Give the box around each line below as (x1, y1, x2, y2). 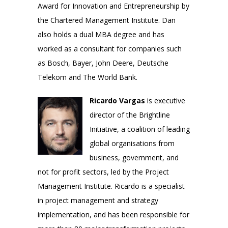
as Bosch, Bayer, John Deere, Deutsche (38, 58, 168, 68)
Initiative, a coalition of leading (90, 124, 190, 134)
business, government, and (90, 152, 179, 162)
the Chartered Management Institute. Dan (38, 15, 176, 25)
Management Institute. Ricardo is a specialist (38, 181, 185, 191)
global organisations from (90, 138, 175, 148)
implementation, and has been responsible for (38, 209, 189, 219)
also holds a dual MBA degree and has (38, 29, 164, 39)
